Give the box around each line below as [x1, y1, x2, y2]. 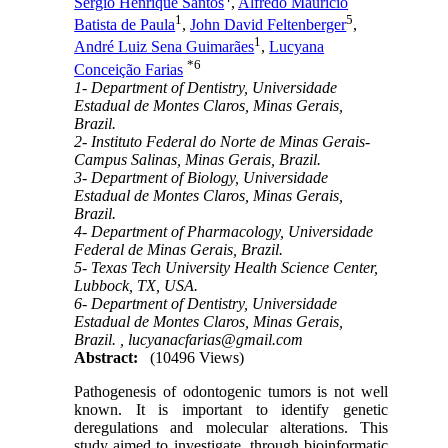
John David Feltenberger [190, 16, 347, 34]
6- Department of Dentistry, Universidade [74, 294, 338, 312]
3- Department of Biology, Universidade [74, 168, 329, 186]
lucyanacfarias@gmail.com [128, 330, 304, 348]
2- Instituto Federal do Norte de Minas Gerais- [74, 132, 371, 150]
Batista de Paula [74, 16, 176, 34]
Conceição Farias [74, 60, 184, 78]
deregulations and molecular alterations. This [74, 418, 388, 436]
